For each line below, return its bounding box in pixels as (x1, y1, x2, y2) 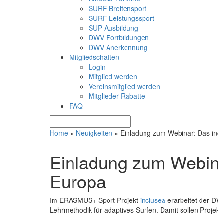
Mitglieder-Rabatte (89, 91, 145, 101)
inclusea (140, 195, 165, 205)
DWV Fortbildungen (89, 32, 149, 42)
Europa (50, 168, 106, 193)
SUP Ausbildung (89, 22, 138, 33)
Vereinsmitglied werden (89, 81, 160, 91)
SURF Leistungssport (89, 13, 154, 23)
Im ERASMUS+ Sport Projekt (50, 195, 140, 205)
